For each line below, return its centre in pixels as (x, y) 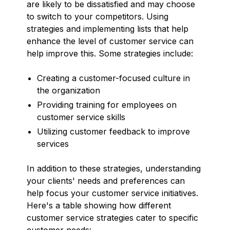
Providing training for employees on (107, 104)
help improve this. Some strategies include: (110, 53)
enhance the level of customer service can (110, 41)
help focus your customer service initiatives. (112, 193)
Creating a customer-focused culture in (113, 78)
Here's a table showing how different (99, 205)
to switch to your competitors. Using (98, 16)
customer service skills (81, 117)
